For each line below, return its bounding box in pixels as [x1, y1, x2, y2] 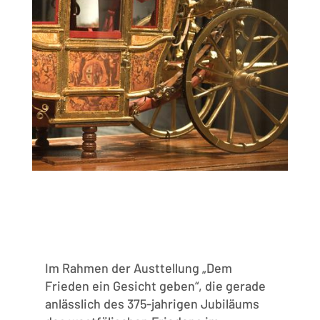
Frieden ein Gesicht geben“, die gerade [44, 278, 266, 294]
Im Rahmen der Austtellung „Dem [44, 260, 232, 276]
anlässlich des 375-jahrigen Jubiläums [44, 296, 259, 312]
